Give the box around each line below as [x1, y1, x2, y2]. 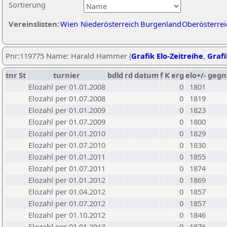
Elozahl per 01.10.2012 [28, 210, 105, 220]
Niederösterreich [81, 19, 139, 29]
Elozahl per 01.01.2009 [28, 105, 105, 115]
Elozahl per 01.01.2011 [28, 152, 105, 162]
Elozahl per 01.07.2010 [28, 140, 105, 150]
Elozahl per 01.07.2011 [28, 163, 105, 173]
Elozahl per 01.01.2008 [28, 82, 105, 92]
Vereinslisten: [9, 19, 59, 29]
